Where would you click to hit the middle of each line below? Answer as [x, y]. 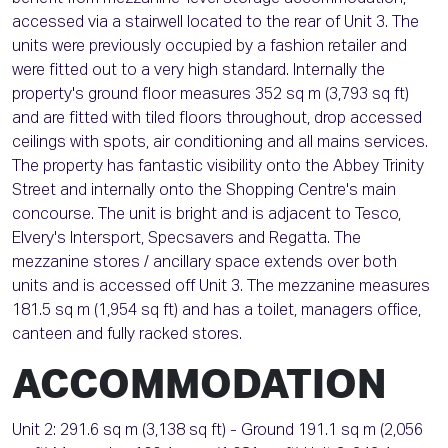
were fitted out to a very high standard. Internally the [198, 71]
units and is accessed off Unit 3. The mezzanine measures [221, 287]
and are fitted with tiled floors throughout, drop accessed [217, 119]
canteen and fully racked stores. [127, 335]
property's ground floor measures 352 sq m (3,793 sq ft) [210, 95]
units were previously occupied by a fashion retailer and [209, 47]
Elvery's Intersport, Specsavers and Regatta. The [186, 239]
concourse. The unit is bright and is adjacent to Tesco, [206, 215]
